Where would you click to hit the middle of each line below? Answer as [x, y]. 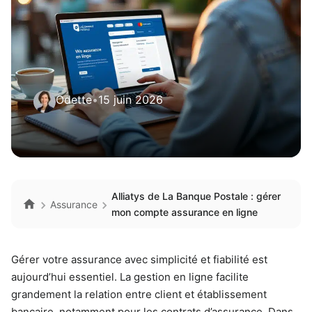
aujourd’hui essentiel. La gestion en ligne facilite [130, 277]
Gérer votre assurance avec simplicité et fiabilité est [139, 259]
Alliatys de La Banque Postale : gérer [196, 196]
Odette [74, 100]
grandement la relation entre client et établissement [139, 294]
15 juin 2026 [131, 100]
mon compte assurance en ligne [185, 212]
